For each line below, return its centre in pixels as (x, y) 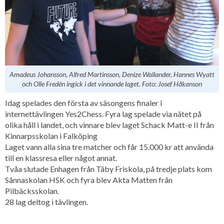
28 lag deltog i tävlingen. (46, 202)
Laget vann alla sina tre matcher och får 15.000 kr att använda (109, 147)
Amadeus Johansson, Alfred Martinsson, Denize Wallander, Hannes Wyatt (112, 74)
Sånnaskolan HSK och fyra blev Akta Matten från (89, 180)
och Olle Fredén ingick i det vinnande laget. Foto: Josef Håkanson (112, 84)
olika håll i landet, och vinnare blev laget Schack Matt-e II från (109, 125)
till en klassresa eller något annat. (61, 158)
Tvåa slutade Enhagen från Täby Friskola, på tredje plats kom (108, 169)
